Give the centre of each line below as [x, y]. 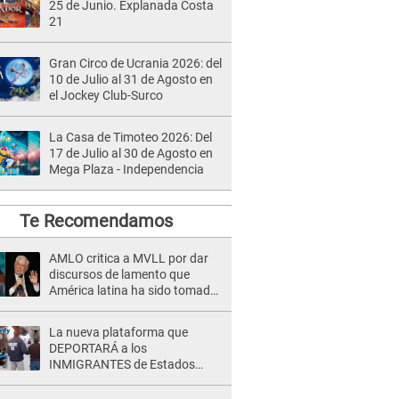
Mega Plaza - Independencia [126, 169]
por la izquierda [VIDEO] [114, 306]
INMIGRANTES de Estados [122, 364]
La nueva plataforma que [118, 332]
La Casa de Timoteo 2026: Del [130, 137]
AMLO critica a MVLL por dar [129, 258]
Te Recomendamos [96, 221]
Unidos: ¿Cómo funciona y [121, 380]
